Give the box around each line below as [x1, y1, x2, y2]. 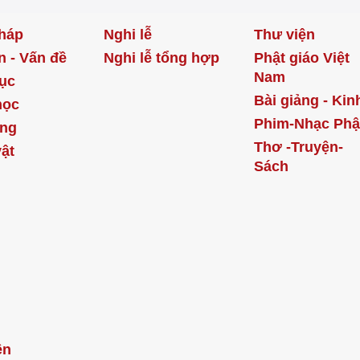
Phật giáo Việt [254, 49, 350, 66]
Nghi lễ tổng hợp [103, 49, 219, 66]
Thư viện [254, 26, 316, 43]
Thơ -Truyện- [254, 138, 344, 155]
